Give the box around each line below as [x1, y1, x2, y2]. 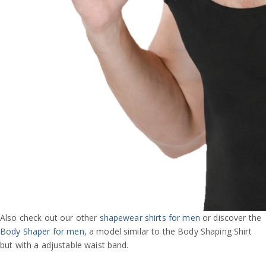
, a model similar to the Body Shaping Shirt [84, 225, 252, 237]
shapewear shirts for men [99, 211, 200, 223]
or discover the [199, 211, 262, 223]
